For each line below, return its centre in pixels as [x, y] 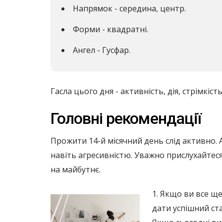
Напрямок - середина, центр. [129, 9]
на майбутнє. [76, 170]
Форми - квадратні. [111, 29]
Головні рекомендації [126, 119]
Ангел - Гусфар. [102, 50]
